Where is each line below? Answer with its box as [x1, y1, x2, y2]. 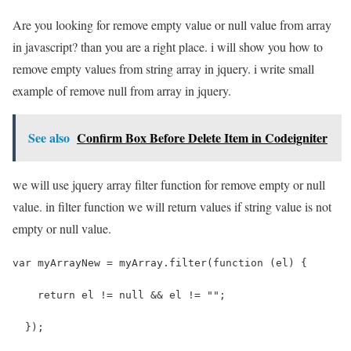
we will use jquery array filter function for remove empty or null [13, 175, 325, 193]
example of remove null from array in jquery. [13, 81, 231, 99]
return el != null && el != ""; [13, 288, 226, 301]
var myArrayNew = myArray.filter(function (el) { [13, 256, 307, 269]
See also [28, 128, 70, 147]
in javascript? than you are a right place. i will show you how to [13, 38, 323, 55]
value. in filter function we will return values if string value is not [13, 197, 331, 215]
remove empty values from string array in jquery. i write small [13, 60, 314, 77]
